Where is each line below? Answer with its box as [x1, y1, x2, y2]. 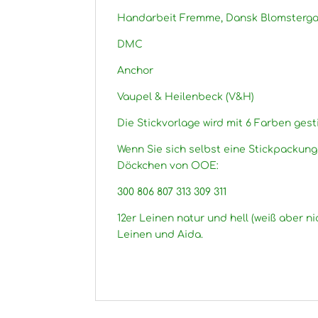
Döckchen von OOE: [117, 160, 219, 171]
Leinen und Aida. [117, 229, 204, 240]
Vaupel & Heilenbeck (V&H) [117, 92, 255, 102]
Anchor [117, 65, 154, 76]
